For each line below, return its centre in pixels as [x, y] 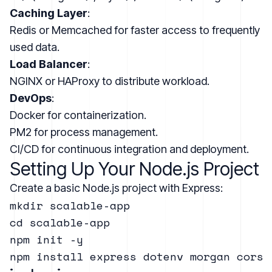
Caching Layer [49, 13]
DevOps [31, 98]
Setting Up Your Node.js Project [134, 168]
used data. [35, 47]
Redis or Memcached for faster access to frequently [135, 30]
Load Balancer [49, 64]
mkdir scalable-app [70, 205]
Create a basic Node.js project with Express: [116, 188]
